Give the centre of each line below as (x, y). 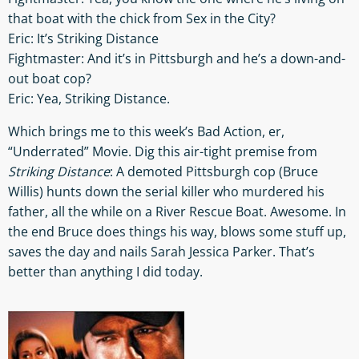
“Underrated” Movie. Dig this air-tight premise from (163, 151)
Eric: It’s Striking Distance (83, 38)
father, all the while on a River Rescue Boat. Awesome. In (177, 212)
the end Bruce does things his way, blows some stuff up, (177, 232)
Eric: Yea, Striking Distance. (89, 99)
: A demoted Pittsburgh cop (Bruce (214, 171)
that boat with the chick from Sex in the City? (142, 18)
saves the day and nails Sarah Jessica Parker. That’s (161, 252)
